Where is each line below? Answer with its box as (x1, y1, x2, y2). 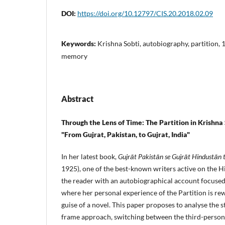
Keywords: (61, 39, 97, 48)
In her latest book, (61, 152, 118, 161)
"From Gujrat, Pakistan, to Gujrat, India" (61, 130, 190, 139)
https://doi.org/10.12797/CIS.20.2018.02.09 (77, 9, 213, 18)
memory (61, 51, 87, 60)
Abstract (61, 93, 93, 103)
